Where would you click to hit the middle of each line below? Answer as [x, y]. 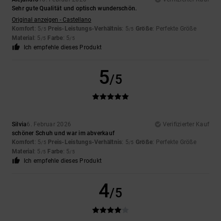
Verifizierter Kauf [186, 125]
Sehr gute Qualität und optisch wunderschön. [74, 9]
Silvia [19, 125]
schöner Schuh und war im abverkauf [63, 133]
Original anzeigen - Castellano [52, 20]
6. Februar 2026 [49, 125]
